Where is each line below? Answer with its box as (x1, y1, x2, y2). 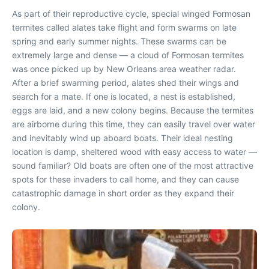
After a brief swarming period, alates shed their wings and (12, 77, 239, 88)
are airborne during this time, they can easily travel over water (12, 119, 255, 129)
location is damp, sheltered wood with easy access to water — (12, 147, 257, 157)
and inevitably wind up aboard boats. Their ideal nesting (12, 133, 233, 143)
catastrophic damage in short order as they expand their (12, 188, 234, 198)
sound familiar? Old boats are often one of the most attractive (12, 160, 253, 171)
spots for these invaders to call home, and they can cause (12, 174, 239, 184)
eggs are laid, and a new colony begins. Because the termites (12, 105, 253, 115)
